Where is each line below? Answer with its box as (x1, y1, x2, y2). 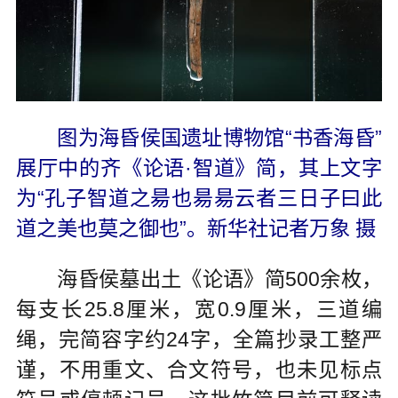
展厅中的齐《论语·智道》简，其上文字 (15, 155, 383, 179)
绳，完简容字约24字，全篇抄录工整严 (15, 328, 383, 352)
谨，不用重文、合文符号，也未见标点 (15, 358, 383, 382)
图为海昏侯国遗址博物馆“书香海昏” (57, 125, 383, 149)
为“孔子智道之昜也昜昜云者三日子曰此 (15, 186, 383, 210)
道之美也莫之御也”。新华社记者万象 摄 (15, 216, 376, 240)
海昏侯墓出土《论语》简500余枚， (57, 267, 383, 291)
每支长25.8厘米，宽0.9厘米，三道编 (15, 298, 383, 322)
